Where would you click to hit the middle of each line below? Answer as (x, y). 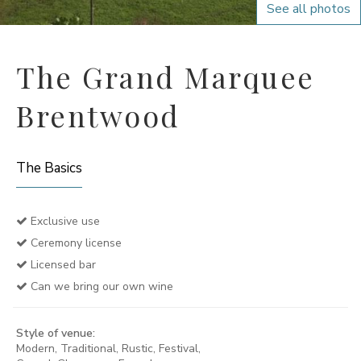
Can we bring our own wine (100, 286)
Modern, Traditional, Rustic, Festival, (108, 349)
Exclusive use (64, 221)
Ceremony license (75, 243)
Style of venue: (56, 333)
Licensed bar (62, 265)
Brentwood (98, 115)
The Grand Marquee (166, 77)
